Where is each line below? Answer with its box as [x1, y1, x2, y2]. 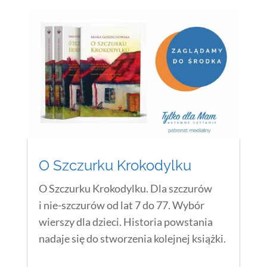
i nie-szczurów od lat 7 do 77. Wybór [38, 198, 204, 212]
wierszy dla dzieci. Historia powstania [38, 215, 213, 228]
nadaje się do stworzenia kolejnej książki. [38, 231, 226, 245]
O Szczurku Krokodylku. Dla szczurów [38, 181, 212, 195]
